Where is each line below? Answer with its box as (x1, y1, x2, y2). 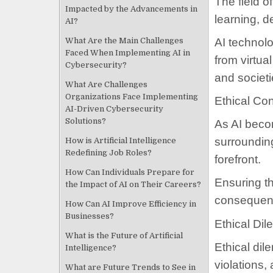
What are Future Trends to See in (65, 262, 196, 272)
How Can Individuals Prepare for (65, 167, 194, 177)
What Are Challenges (65, 79, 147, 89)
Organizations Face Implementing (65, 91, 198, 101)
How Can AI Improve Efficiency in (65, 199, 196, 208)
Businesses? (65, 211, 114, 221)
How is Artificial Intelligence (65, 135, 176, 145)
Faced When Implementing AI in (65, 48, 190, 57)
